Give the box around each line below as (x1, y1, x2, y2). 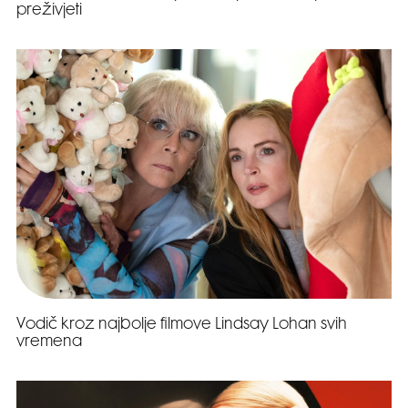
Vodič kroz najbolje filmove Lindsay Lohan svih (16, 318, 347, 333)
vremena (16, 335, 82, 351)
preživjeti (16, 4, 82, 18)
